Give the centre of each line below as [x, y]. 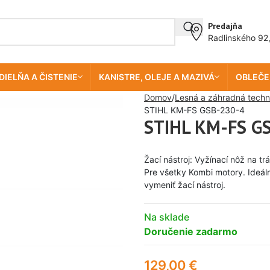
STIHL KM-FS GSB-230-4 [194, 110]
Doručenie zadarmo [191, 231]
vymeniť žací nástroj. [185, 185]
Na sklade [167, 217]
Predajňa [225, 26]
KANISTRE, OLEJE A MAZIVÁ [156, 77]
